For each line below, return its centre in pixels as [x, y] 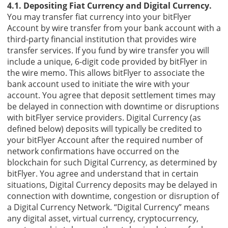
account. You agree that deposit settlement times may [111, 95]
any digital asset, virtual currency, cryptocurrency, [103, 218]
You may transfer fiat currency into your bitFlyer [99, 17]
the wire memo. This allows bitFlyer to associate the [106, 73]
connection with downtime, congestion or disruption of [113, 196]
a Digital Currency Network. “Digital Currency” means [108, 207]
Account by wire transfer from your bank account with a [114, 28]
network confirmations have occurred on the [93, 151]
